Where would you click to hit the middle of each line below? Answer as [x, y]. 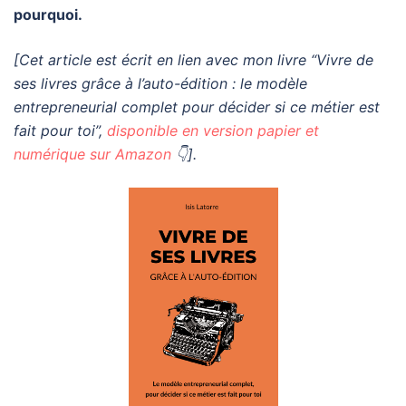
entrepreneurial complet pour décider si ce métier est [197, 106]
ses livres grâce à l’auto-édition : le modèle [160, 83]
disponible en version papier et [213, 130]
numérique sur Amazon [92, 154]
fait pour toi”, [60, 130]
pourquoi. [48, 14]
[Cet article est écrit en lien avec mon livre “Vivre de [193, 59]
